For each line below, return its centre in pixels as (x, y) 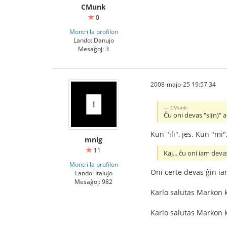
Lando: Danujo (93, 40)
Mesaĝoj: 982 (93, 181)
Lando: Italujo (93, 173)
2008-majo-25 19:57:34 (183, 84)
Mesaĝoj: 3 (93, 49)
